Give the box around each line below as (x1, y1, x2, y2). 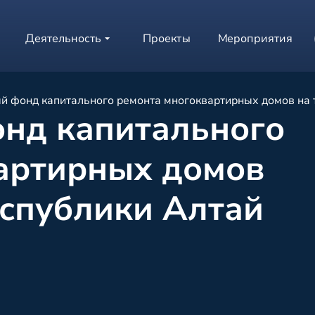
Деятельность (25, 31, 102, 46)
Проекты (142, 31, 191, 46)
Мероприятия (218, 31, 293, 46)
